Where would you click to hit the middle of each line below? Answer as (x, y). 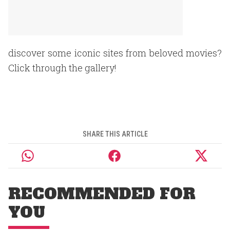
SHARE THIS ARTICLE (115, 134)
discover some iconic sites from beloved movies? (115, 53)
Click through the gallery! (62, 68)
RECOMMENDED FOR (102, 194)
